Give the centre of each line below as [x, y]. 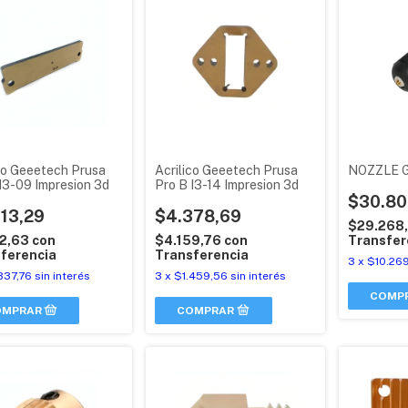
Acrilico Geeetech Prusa [227, 170]
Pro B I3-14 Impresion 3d [228, 185]
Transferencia [202, 255]
